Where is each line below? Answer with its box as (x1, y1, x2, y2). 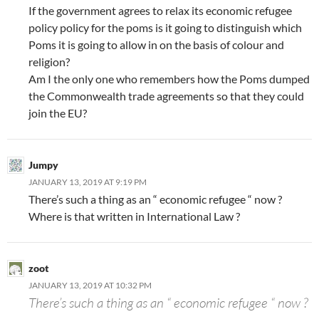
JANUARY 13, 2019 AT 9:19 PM (28, 176, 147, 187)
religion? (28, 54, 70, 68)
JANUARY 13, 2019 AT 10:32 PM (28, 279, 152, 291)
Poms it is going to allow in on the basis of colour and (28, 37, 284, 51)
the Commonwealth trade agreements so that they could (28, 88, 304, 103)
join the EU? (28, 105, 87, 120)
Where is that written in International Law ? (28, 209, 240, 223)
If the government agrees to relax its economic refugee (28, 3, 292, 17)
